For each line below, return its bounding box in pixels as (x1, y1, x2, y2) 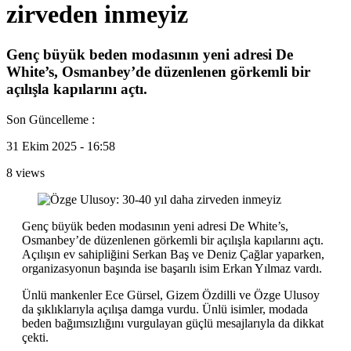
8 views (6, 165, 45, 179)
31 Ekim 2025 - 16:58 (6, 139, 115, 153)
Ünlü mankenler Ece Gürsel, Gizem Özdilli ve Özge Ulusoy (22, 288, 320, 302)
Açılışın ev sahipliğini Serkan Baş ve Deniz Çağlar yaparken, (22, 247, 324, 261)
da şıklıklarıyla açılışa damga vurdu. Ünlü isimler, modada (22, 302, 308, 316)
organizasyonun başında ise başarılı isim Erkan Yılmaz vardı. (22, 261, 322, 275)
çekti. (22, 330, 49, 344)
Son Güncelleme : (6, 112, 95, 126)
